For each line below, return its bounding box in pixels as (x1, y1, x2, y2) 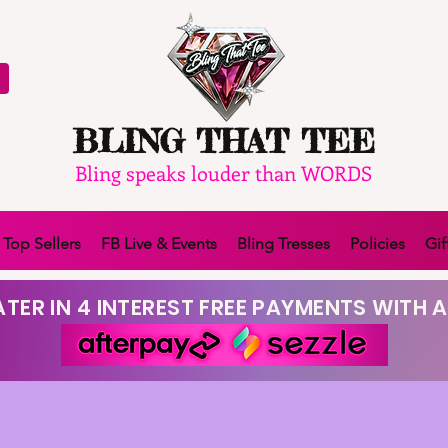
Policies (350, 233, 405, 253)
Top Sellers (3, 233, 81, 253)
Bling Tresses (237, 233, 330, 253)
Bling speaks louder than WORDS (75, 158, 372, 186)
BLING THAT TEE (72, 121, 375, 161)
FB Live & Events (101, 233, 217, 253)
